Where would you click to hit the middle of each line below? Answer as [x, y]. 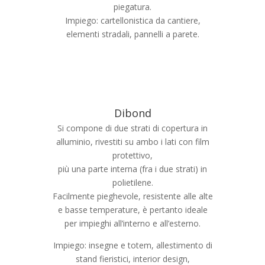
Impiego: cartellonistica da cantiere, [132, 20]
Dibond [132, 113]
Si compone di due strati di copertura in [132, 128]
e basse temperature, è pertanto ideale [132, 210]
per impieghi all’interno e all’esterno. [132, 223]
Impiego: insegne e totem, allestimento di [132, 245]
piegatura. [132, 7]
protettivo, [132, 155]
